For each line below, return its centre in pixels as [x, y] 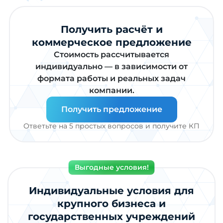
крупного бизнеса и [111, 203]
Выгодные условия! [111, 167]
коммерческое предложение [111, 42]
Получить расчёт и [111, 29]
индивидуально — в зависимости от [111, 66]
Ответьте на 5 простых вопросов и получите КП [111, 126]
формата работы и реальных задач [111, 78]
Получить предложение [111, 109]
